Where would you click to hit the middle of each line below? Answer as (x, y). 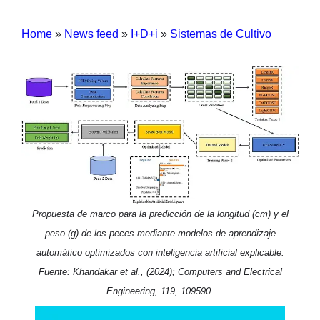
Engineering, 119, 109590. (160, 291)
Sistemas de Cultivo (221, 34)
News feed (91, 34)
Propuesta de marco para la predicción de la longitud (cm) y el (160, 214)
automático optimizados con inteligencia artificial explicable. (160, 252)
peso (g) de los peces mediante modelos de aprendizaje (160, 233)
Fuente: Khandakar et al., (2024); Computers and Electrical (160, 271)
